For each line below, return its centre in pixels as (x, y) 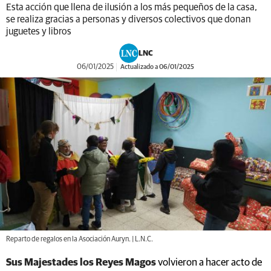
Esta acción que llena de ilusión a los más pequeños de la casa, (132, 7)
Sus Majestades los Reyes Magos (81, 263)
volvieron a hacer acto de (209, 263)
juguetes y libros (39, 31)
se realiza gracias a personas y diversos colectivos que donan (129, 19)
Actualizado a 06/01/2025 (157, 67)
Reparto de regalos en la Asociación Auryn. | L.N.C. (80, 239)
